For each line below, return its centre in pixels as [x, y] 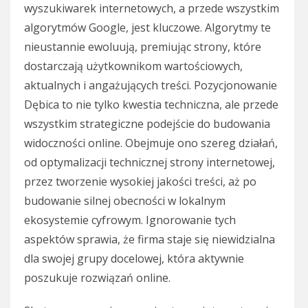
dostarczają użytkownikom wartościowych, [133, 66]
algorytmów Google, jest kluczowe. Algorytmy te [147, 28]
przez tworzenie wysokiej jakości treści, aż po [140, 182]
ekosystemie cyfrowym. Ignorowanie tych [130, 220]
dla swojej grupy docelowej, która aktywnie [134, 259]
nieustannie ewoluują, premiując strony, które [143, 47]
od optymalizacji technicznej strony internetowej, [150, 163]
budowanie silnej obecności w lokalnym [125, 201]
